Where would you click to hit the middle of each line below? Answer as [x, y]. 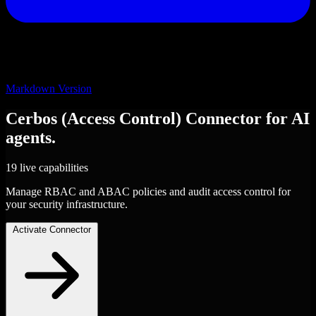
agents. [31, 137]
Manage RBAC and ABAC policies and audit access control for [148, 191]
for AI [288, 118]
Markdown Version [49, 89]
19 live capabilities [47, 167]
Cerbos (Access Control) [96, 118]
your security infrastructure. [67, 204]
